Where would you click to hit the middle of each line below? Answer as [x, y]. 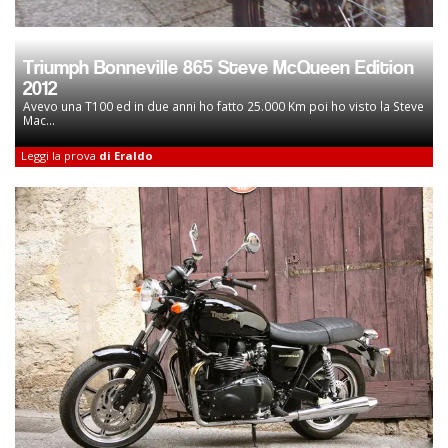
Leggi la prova [60, 155]
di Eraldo [126, 155]
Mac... [39, 119]
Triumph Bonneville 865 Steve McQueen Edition [218, 66]
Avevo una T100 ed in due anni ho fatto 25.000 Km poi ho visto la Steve [223, 105]
